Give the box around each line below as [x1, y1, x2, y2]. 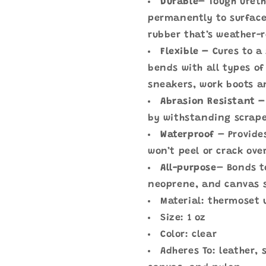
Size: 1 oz [160, 213, 206, 223]
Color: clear [160, 230, 217, 239]
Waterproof [160, 130, 214, 140]
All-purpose [160, 163, 217, 173]
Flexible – [160, 47, 209, 56]
